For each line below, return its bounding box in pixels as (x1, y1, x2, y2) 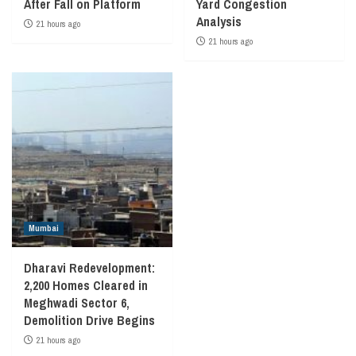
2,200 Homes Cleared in (24, 276, 148, 294)
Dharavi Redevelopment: (24, 258, 155, 277)
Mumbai (29, 222, 59, 234)
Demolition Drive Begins (24, 311, 155, 329)
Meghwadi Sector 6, (24, 293, 130, 311)
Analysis (195, 12, 242, 30)
